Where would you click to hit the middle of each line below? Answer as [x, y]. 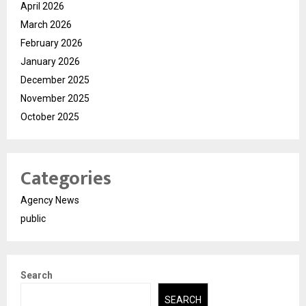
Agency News [50, 200]
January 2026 [50, 62]
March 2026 [46, 25]
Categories [66, 179]
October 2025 [50, 117]
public [33, 219]
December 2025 [55, 80]
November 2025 [55, 99]
